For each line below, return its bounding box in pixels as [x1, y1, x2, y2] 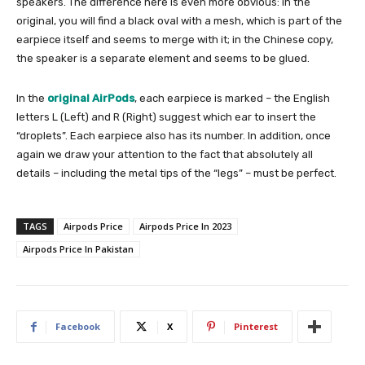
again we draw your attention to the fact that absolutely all [16, 148, 313, 161]
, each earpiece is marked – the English [134, 92, 330, 105]
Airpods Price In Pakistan [23, 243, 134, 256]
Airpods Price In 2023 [139, 220, 231, 233]
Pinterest [234, 320, 278, 333]
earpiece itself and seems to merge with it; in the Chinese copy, [16, 33, 333, 46]
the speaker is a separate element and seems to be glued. [16, 52, 310, 65]
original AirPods [47, 92, 134, 105]
